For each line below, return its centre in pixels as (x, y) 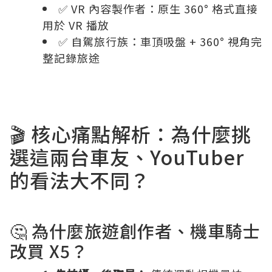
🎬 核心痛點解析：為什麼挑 (131, 134)
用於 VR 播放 (76, 25)
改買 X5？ (49, 251)
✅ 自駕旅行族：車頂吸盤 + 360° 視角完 (160, 41)
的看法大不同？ (80, 180)
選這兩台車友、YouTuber (127, 157)
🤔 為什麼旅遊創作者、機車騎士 (135, 231)
